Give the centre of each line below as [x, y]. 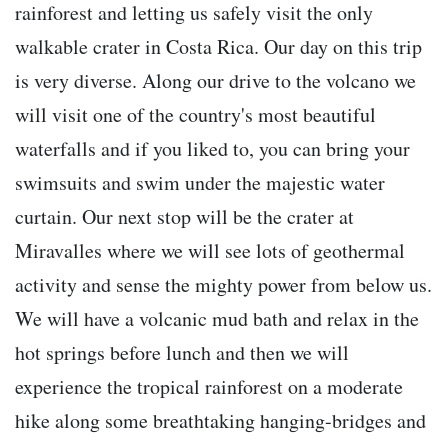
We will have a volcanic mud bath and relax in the [217, 319]
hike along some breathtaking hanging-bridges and [220, 421]
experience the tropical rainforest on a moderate [209, 387]
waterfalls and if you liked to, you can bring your [212, 149]
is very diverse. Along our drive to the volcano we [215, 81]
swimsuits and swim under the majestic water [200, 183]
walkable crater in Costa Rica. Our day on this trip [218, 47]
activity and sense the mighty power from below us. [223, 285]
